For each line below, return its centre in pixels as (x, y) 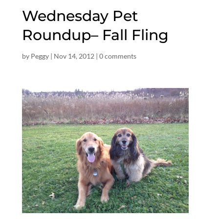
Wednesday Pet (80, 16)
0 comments (118, 56)
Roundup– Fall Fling (95, 35)
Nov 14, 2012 (74, 56)
